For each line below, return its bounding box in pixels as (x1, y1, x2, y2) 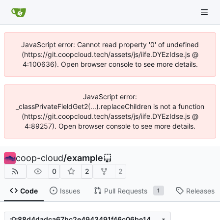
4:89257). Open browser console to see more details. (25, 122, 195, 130)
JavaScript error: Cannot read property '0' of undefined (21, 40, 199, 49)
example (67, 153, 103, 163)
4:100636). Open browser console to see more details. (22, 60, 198, 68)
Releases (186, 186, 215, 195)
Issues (59, 186, 80, 195)
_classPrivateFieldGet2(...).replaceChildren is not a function (16, 102, 204, 110)
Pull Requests (104, 186, 147, 195)
